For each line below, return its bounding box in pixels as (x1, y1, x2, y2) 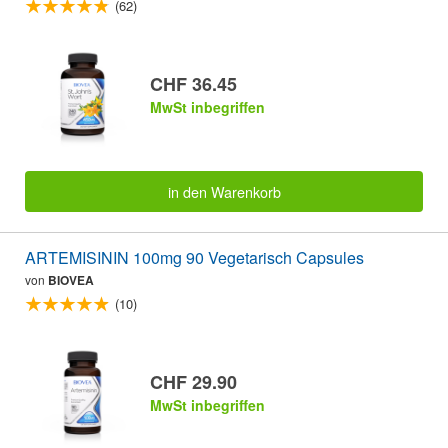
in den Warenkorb (167, 180, 281, 202)
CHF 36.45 (150, 71, 237, 98)
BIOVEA (48, 270, 94, 289)
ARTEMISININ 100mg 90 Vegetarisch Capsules (25, 245, 364, 269)
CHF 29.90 (150, 369, 237, 396)
